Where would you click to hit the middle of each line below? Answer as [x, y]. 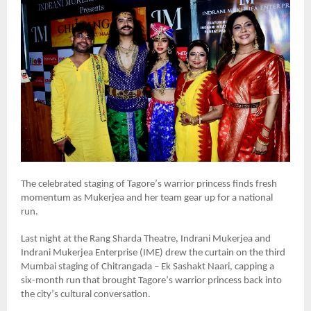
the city [36, 294]
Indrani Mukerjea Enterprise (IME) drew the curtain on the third [153, 253]
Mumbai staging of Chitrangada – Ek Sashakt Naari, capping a [148, 267]
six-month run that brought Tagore [93, 280]
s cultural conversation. [103, 294]
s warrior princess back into [225, 280]
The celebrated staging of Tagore [88, 185]
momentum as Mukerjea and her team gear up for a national [147, 199]
